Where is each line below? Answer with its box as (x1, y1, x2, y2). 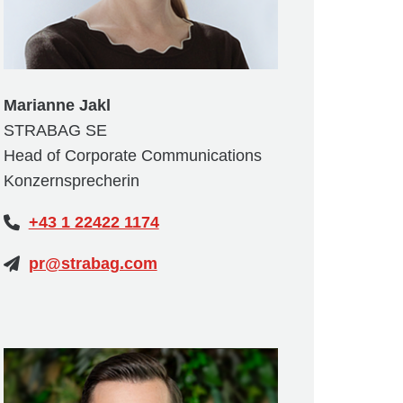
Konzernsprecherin (3, 171, 139, 190)
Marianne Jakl (3, 95, 111, 114)
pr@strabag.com (28, 254, 157, 273)
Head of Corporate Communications (3, 146, 262, 165)
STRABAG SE (3, 121, 107, 139)
